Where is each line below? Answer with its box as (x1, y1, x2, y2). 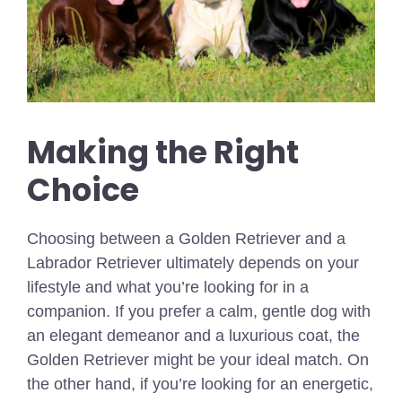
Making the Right (27, 129, 299, 174)
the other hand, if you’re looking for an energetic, (27, 374, 373, 393)
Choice (27, 167, 139, 212)
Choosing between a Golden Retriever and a (27, 229, 345, 248)
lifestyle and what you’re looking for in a (27, 277, 309, 296)
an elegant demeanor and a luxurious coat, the (27, 326, 360, 345)
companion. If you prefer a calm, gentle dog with (27, 301, 371, 320)
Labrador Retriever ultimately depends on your (27, 253, 359, 272)
